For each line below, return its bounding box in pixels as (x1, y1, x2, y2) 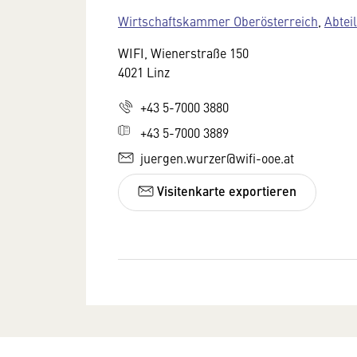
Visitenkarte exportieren (154, 182, 296, 201)
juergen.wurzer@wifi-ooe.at (140, 148, 294, 167)
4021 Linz (118, 62, 170, 80)
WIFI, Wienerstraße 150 (118, 43, 249, 61)
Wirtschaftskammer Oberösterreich (118, 11, 318, 29)
